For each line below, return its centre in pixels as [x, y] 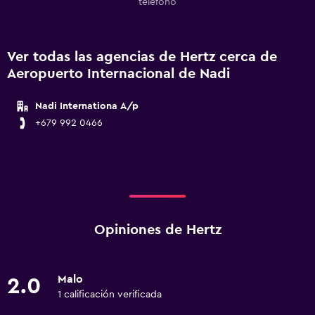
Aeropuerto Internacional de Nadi [118, 74]
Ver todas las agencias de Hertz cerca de [142, 57]
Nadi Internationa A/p [87, 106]
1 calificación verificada [110, 295]
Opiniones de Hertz [157, 230]
